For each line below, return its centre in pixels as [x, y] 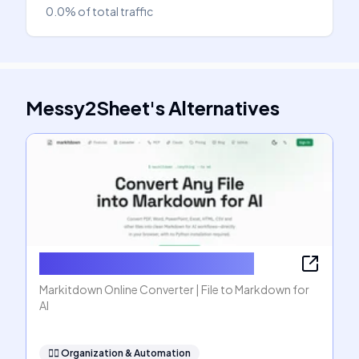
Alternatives [224, 107]
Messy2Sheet [88, 107]
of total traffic [115, 11]
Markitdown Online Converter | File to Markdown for [174, 289]
